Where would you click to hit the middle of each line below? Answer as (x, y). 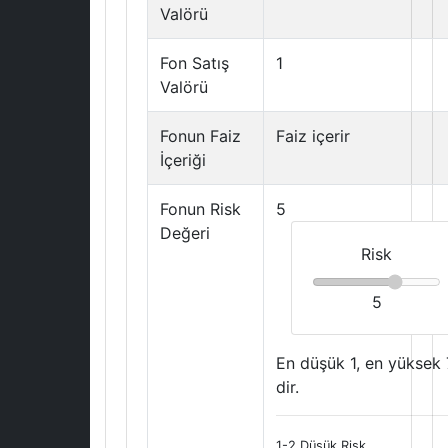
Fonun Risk (200, 209)
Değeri (185, 233)
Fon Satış (194, 63)
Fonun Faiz (200, 136)
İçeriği (183, 160)
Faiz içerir (313, 136)
